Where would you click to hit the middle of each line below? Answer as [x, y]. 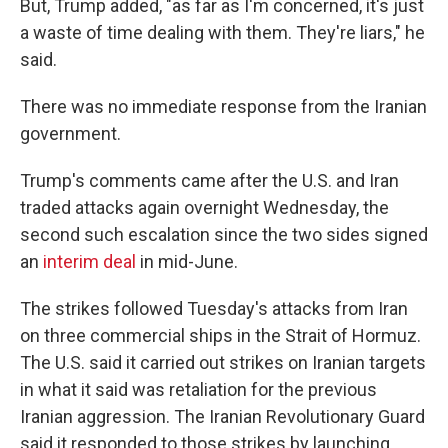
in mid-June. [187, 261]
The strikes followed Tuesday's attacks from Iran [214, 308]
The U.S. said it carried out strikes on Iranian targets [223, 362]
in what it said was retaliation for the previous [198, 389]
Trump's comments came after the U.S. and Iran [209, 180]
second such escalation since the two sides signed [224, 234]
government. [70, 133]
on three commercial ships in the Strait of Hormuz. [220, 335]
